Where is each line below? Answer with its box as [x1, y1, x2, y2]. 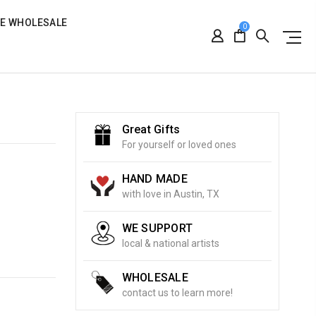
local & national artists [121, 238, 219, 249]
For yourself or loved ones [121, 139, 236, 150]
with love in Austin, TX [121, 188, 219, 200]
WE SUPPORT [121, 221, 193, 235]
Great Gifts [121, 123, 181, 136]
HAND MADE [121, 172, 188, 186]
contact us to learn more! [121, 287, 233, 298]
